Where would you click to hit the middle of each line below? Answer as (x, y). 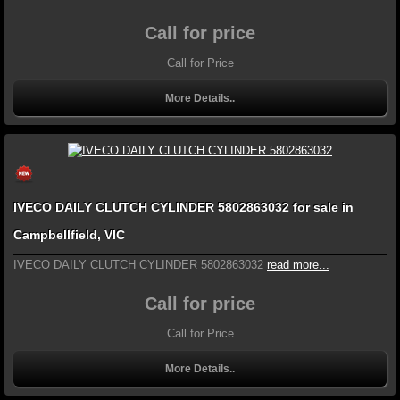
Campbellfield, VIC (69, 235)
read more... (298, 265)
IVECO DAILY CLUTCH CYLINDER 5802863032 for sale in (183, 208)
